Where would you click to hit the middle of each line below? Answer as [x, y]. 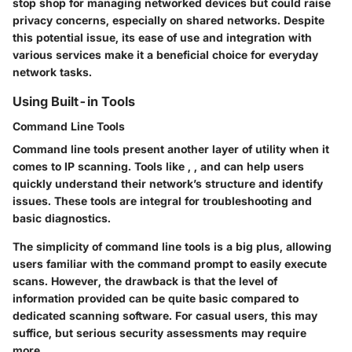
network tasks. [52, 71]
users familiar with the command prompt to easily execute [170, 263]
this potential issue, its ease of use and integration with [162, 37]
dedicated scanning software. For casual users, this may [165, 315]
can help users [264, 166]
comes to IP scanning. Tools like [100, 166]
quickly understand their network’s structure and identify [168, 183]
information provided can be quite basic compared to [156, 298]
